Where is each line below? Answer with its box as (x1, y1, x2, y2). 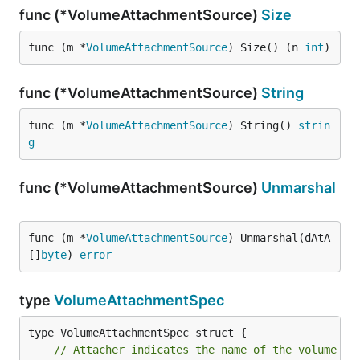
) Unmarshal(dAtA (227, 231, 330, 244)
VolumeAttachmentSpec (54, 292, 224, 309)
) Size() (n (227, 41, 305, 54)
